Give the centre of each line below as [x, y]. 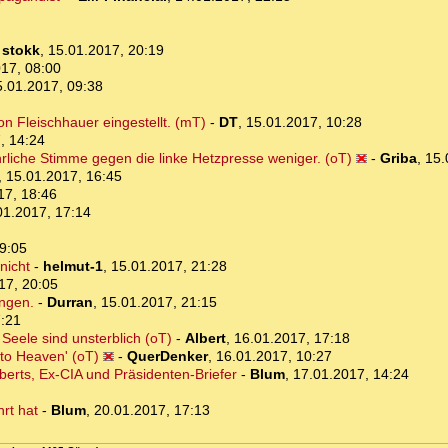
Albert [205, 338]
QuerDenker [167, 356]
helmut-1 [72, 266]
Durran [69, 302]
